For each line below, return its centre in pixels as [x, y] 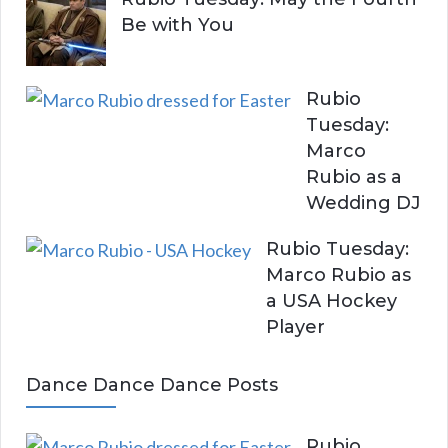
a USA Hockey [331, 301]
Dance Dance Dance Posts [152, 385]
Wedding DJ [363, 203]
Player [295, 327]
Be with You [177, 25]
